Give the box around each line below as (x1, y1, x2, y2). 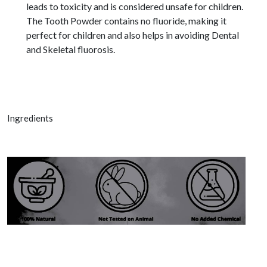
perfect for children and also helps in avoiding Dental (26, 29, 239, 41)
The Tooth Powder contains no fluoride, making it (26, 14, 226, 26)
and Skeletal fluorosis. (26, 43, 115, 55)
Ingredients (7, 112, 53, 123)
